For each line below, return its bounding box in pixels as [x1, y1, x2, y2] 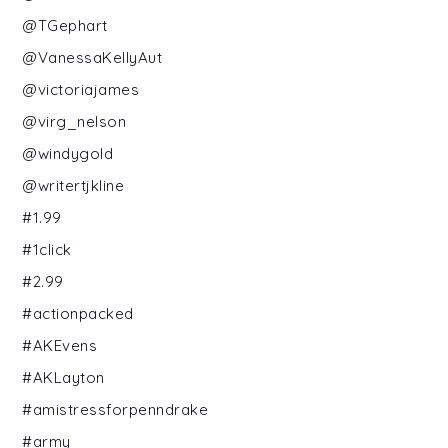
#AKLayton [22, 367, 105, 387]
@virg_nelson [22, 111, 127, 131]
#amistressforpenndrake [22, 399, 209, 419]
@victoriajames [22, 79, 140, 99]
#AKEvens [22, 335, 98, 355]
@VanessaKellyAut [22, 47, 163, 67]
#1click [22, 239, 72, 259]
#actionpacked [22, 303, 134, 323]
